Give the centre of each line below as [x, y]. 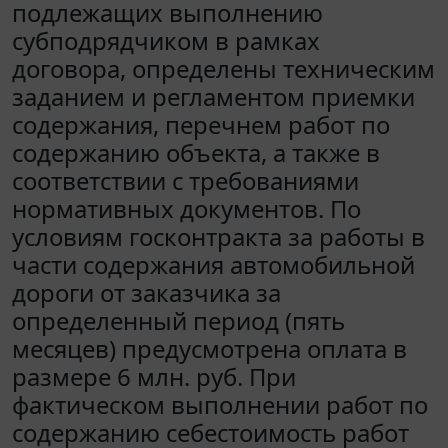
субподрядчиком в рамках [166, 40]
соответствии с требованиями [185, 180]
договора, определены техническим [223, 68]
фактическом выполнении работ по [220, 404]
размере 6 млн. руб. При [154, 376]
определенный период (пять [178, 320]
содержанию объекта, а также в [196, 152]
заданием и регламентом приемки [213, 96]
